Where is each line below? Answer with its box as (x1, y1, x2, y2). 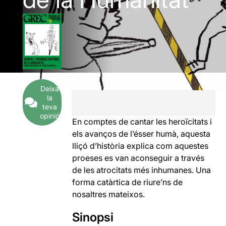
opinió (39, 111, 60, 120)
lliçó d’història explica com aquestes (72, 141, 209, 151)
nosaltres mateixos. (72, 189, 145, 199)
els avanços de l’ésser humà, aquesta (72, 129, 211, 139)
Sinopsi (72, 210, 114, 224)
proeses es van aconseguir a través (72, 153, 205, 163)
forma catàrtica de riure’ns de (72, 177, 183, 187)
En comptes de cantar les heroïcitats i (72, 117, 212, 127)
